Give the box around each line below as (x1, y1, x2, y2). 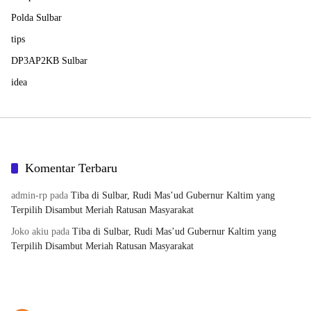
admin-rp (11, 190, 47, 201)
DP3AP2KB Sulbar (11, 56, 87, 67)
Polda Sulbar (11, 12, 62, 24)
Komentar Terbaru (25, 161, 117, 176)
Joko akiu (11, 226, 49, 237)
